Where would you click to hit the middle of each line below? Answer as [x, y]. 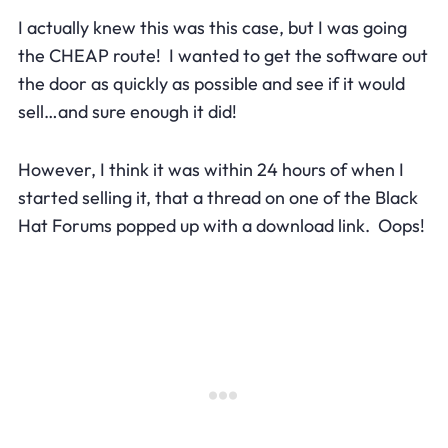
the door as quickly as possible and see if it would [211, 83]
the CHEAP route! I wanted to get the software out [222, 55]
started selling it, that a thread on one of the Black [217, 197]
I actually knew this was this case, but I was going [212, 27]
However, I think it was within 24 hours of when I [210, 169]
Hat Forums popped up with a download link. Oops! [221, 225]
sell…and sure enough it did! [127, 111]
